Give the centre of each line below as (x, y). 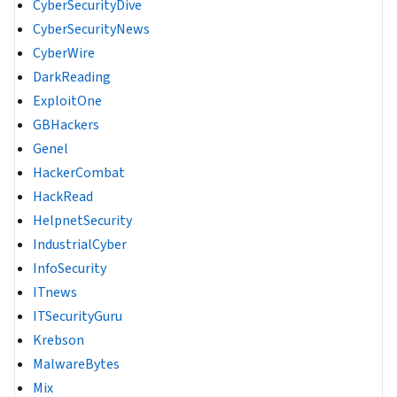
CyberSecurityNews (91, 30)
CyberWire (64, 54)
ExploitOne (67, 101)
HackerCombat (79, 173)
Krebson (58, 341)
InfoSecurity (70, 269)
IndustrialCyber (80, 245)
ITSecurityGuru (78, 317)
